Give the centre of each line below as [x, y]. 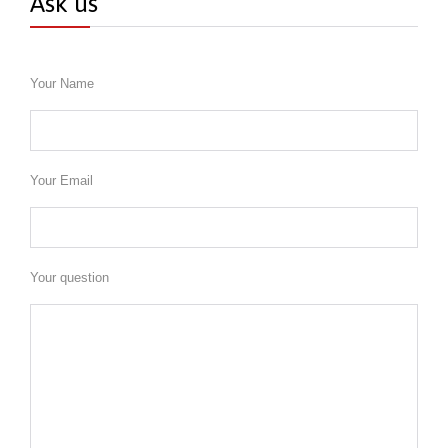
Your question [69, 278]
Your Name [62, 83]
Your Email [61, 181]
